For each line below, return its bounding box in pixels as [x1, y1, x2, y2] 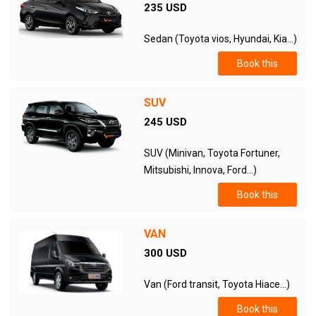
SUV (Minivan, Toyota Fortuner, [143, 147, 280, 159]
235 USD [143, 1, 187, 14]
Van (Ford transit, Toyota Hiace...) [143, 279, 290, 290]
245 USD [143, 116, 187, 128]
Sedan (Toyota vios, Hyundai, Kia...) [143, 33, 297, 44]
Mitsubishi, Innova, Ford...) [143, 164, 257, 176]
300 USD [143, 247, 187, 260]
